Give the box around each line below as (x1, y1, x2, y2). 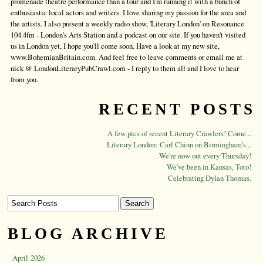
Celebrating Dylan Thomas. (168, 173, 251, 184)
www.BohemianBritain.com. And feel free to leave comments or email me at (11, 52, 242, 63)
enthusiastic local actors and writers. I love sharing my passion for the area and (11, 7, 246, 18)
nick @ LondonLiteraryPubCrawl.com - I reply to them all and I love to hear (11, 63, 239, 74)
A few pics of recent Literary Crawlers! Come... (107, 128, 251, 139)
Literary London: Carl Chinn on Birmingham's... (107, 139, 251, 150)
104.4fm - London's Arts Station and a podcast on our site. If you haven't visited (11, 29, 245, 41)
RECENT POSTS (99, 100, 255, 119)
